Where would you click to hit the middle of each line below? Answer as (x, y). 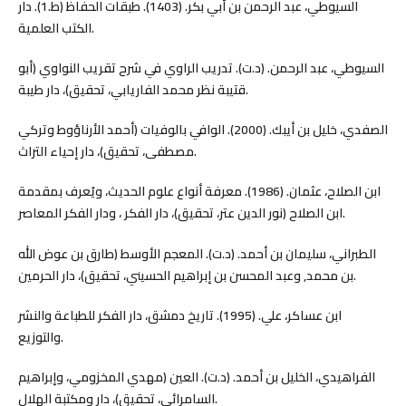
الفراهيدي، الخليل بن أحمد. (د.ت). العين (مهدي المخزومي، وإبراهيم (196, 377)
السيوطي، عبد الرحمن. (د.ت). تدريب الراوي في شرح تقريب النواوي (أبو (201, 68)
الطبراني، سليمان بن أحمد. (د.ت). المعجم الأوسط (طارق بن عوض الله (197, 253)
